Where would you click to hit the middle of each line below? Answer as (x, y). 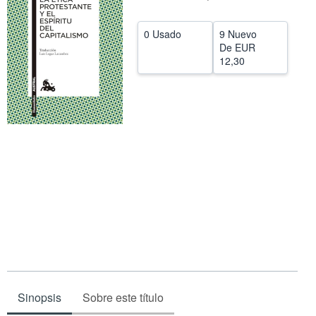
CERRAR (156, 19)
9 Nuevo (238, 34)
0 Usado (163, 34)
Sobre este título (123, 297)
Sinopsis (39, 297)
